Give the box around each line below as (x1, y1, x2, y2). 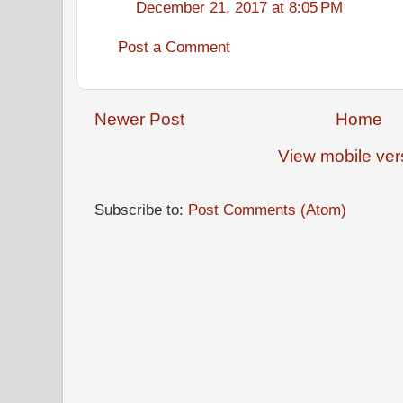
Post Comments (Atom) (188, 200, 346, 219)
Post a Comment (118, 37, 230, 56)
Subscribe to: (94, 200, 188, 219)
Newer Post (94, 110, 184, 129)
